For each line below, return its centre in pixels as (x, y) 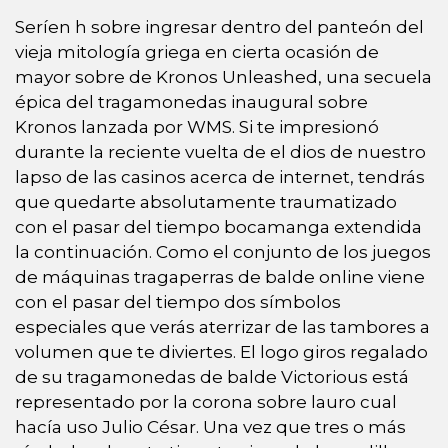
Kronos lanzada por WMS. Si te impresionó (197, 126)
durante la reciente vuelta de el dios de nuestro (220, 151)
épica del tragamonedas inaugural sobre (191, 101)
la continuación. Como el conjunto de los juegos (223, 251)
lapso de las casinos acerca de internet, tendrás (220, 176)
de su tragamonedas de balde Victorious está (212, 376)
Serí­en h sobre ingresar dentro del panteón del (219, 26)
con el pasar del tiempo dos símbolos (178, 301)
